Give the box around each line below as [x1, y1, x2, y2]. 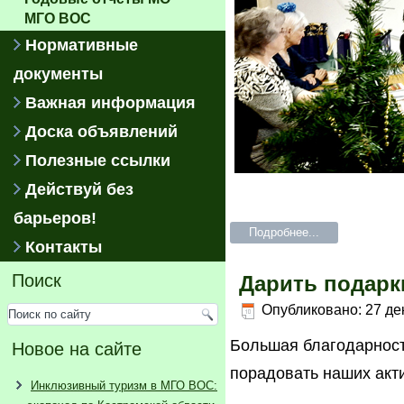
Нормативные [25, 36, 138, 54]
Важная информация [25, 94, 196, 112]
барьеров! [14, 209, 96, 227]
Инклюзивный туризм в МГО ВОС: [31, 379, 217, 392]
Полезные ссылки [25, 151, 170, 170]
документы [14, 65, 103, 83]
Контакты [25, 238, 102, 256]
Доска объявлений [25, 123, 178, 141]
